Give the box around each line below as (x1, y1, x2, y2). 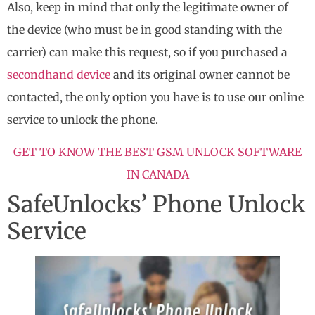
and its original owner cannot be (110, 67, 290, 82)
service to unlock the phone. (7, 112, 158, 127)
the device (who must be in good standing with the (7, 22, 282, 37)
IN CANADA (126, 167, 189, 181)
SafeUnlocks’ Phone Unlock (7, 190, 305, 219)
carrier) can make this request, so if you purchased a (7, 44, 288, 59)
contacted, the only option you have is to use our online (7, 89, 304, 104)
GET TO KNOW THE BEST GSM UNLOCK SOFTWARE (13, 144, 302, 159)
